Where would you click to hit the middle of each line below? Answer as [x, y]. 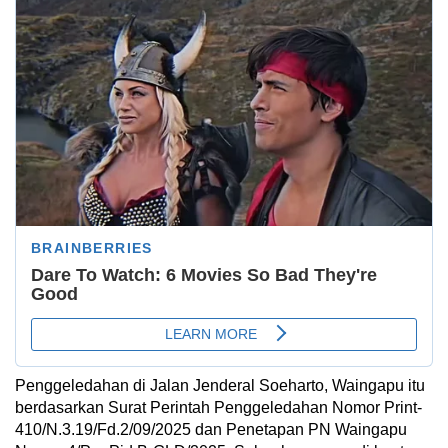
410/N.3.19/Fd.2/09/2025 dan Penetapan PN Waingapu [211, 430]
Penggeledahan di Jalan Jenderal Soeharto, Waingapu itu [220, 386]
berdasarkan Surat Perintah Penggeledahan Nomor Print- [218, 408]
